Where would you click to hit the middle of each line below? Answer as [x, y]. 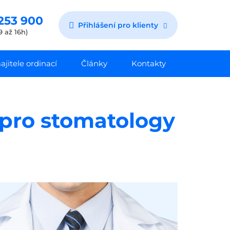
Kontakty [148, 64]
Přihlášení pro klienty [118, 25]
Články [94, 64]
